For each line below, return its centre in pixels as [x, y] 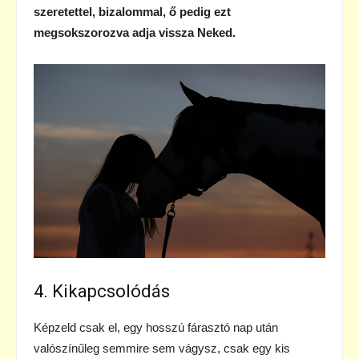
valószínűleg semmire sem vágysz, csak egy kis [162, 349]
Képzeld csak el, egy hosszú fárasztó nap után [156, 328]
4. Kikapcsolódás [102, 292]
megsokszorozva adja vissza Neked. [135, 32]
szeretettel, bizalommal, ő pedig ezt [132, 11]
